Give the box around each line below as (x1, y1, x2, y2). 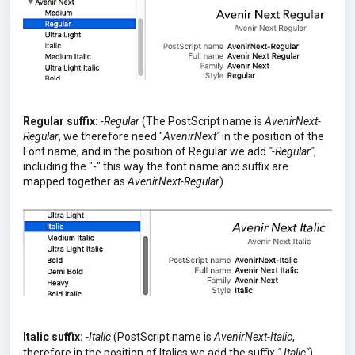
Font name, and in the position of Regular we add (23, 145, 269, 158)
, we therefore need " (59, 130, 163, 143)
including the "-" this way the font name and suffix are (23, 160, 288, 174)
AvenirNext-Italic (214, 330, 292, 344)
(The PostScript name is (139, 115, 265, 128)
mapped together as (23, 175, 128, 189)
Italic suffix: (23, 330, 83, 344)
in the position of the (219, 130, 324, 143)
